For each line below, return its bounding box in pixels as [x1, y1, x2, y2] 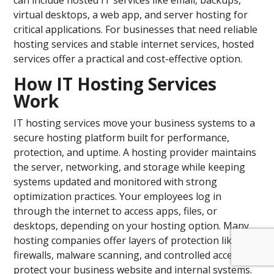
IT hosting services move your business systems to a [13, 116, 256, 130]
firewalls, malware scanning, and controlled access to [13, 248, 255, 262]
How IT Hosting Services [13, 72, 217, 96]
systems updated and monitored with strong [13, 175, 218, 189]
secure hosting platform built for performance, [13, 131, 230, 145]
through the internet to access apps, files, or [13, 204, 218, 218]
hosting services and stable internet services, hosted [13, 37, 254, 51]
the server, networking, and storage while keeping [13, 160, 246, 174]
